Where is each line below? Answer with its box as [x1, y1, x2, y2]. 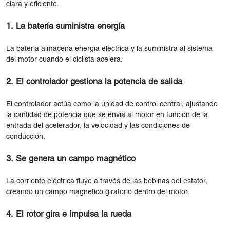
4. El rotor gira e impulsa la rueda [6, 210, 131, 218]
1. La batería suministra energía [6, 22, 125, 30]
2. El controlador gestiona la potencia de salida [6, 78, 182, 86]
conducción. [6, 133, 45, 140]
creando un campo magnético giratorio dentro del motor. [6, 188, 189, 196]
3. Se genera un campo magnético [6, 155, 136, 163]
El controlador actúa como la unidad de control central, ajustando [6, 101, 218, 108]
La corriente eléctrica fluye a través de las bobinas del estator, [6, 178, 207, 185]
